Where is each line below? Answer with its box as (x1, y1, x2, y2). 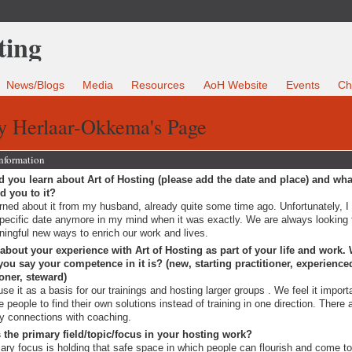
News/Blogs (6, 79, 65, 92)
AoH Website (203, 79, 268, 92)
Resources (131, 79, 185, 92)
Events (285, 79, 320, 92)
